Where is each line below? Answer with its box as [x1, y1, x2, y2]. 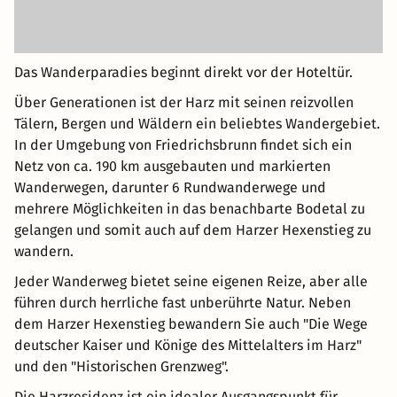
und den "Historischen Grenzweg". [14, 357, 229, 375]
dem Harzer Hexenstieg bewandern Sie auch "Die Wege [14, 315, 368, 332]
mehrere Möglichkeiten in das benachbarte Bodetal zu [14, 199, 365, 217]
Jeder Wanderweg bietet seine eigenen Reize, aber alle [14, 272, 368, 290]
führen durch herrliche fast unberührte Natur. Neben [14, 293, 351, 311]
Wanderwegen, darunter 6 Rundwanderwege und [14, 178, 326, 196]
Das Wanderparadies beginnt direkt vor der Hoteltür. [14, 63, 353, 81]
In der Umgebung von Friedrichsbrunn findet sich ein [14, 136, 352, 153]
